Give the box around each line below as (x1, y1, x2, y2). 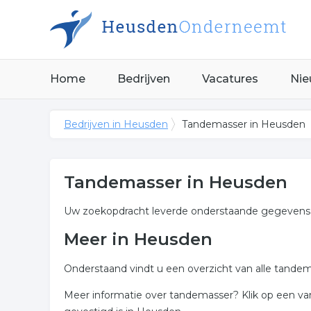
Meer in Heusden (64, 229, 212, 249)
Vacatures (202, 72, 258, 85)
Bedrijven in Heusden (64, 118, 168, 131)
